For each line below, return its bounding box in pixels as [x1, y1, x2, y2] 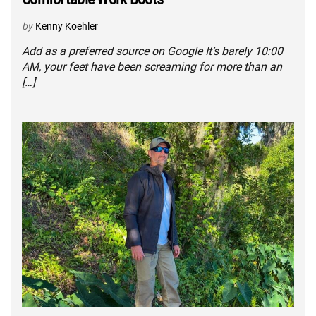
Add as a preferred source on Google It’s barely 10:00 [22, 44, 283, 59]
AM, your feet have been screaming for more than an [22, 60, 282, 74]
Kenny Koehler [35, 20, 98, 32]
